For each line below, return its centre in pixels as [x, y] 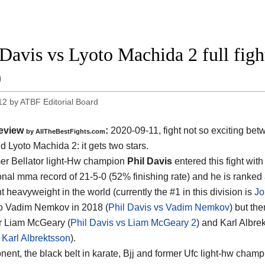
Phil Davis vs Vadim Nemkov [169, 208]
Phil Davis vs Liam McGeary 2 [133, 223]
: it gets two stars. [113, 146]
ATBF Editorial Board [59, 102]
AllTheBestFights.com [70, 132]
